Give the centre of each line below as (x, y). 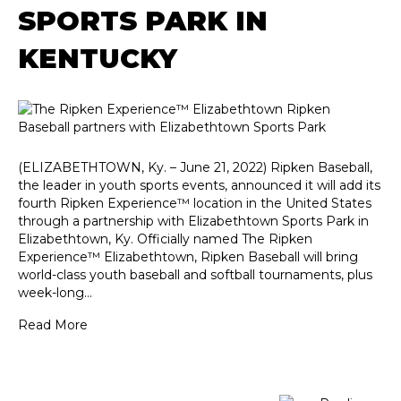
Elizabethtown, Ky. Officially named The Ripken (165, 239)
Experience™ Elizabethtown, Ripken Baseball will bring (188, 256)
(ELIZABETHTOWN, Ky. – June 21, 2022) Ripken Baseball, (195, 167)
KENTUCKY (98, 58)
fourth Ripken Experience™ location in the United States (195, 203)
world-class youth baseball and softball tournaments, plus (195, 274)
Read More (53, 324)
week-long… (55, 292)
